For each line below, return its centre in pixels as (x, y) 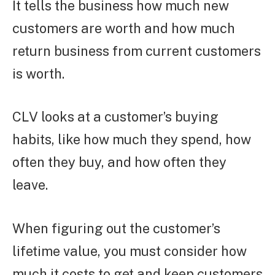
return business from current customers (137, 51)
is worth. (38, 73)
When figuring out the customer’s (116, 229)
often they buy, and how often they (119, 162)
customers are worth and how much (124, 28)
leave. (30, 185)
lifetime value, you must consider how (130, 251)
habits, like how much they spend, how (132, 140)
